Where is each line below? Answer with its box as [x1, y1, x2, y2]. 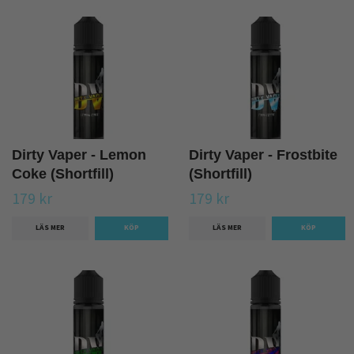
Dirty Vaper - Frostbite [189, 147, 337, 164]
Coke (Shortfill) [12, 166, 114, 183]
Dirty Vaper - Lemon [12, 147, 146, 164]
